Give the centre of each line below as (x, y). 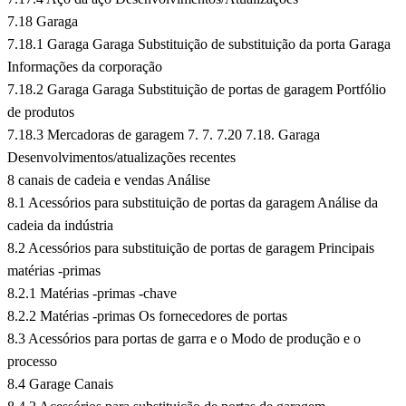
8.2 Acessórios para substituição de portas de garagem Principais (191, 248)
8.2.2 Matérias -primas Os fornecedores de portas (147, 316)
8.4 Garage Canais (60, 384)
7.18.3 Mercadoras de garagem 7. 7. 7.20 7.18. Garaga (164, 135)
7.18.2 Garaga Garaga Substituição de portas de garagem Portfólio (197, 90)
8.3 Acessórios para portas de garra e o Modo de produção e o (184, 339)
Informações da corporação (85, 67)
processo (32, 362)
